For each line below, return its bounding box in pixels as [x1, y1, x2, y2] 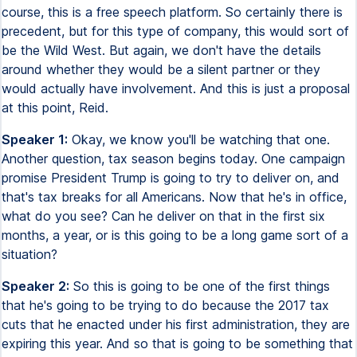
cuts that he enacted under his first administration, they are [2, 316, 350, 332]
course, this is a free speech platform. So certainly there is [2, 4, 343, 20]
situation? [2, 246, 57, 262]
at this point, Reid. [2, 100, 108, 116]
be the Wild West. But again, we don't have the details [2, 42, 321, 58]
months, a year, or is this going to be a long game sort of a [2, 227, 348, 243]
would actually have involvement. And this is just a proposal [2, 80, 350, 96]
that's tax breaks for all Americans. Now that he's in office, [2, 189, 347, 205]
